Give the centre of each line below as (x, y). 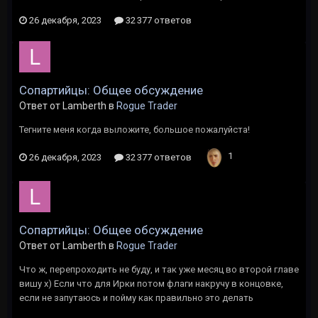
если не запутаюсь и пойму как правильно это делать (136, 298)
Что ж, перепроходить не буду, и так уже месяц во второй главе (159, 269)
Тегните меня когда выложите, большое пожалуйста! (135, 130)
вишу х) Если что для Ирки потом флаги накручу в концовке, (151, 284)
